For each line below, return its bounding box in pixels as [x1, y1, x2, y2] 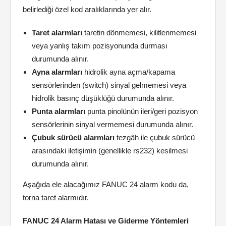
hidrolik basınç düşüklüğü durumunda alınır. [32, 94, 174, 102]
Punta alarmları [32, 107, 85, 116]
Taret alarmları [32, 28, 82, 37]
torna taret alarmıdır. [23, 193, 89, 202]
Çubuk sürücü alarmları [32, 133, 115, 142]
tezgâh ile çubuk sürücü [115, 133, 195, 142]
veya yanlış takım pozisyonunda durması [32, 41, 167, 50]
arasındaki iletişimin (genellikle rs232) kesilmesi [32, 146, 188, 155]
